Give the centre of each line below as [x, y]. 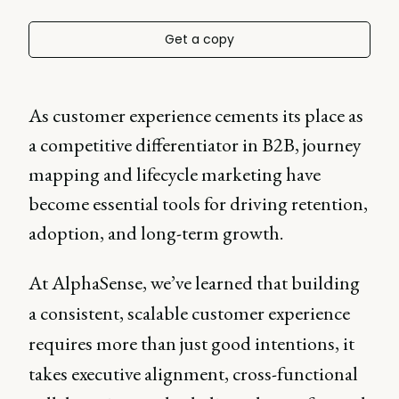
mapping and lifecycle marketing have [175, 174]
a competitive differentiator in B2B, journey [195, 145]
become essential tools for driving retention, [198, 204]
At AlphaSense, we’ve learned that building [194, 283]
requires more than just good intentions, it [191, 343]
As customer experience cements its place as [196, 115]
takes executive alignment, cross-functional [193, 374]
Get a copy [199, 39]
